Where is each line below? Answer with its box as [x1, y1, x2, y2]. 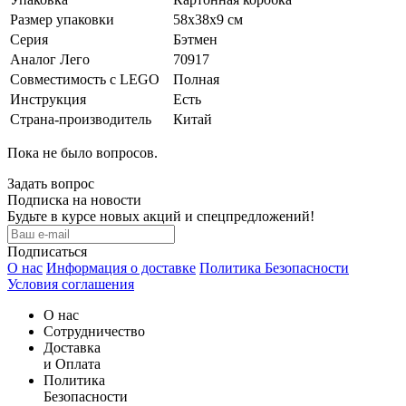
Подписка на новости [7, 191, 141, 208]
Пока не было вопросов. [7, 144, 158, 160]
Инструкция [10, 91, 86, 107]
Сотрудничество [43, 323, 145, 339]
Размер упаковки [10, 11, 114, 27]
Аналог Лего [10, 51, 90, 67]
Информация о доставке [46, 259, 196, 275]
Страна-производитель [10, 111, 151, 127]
